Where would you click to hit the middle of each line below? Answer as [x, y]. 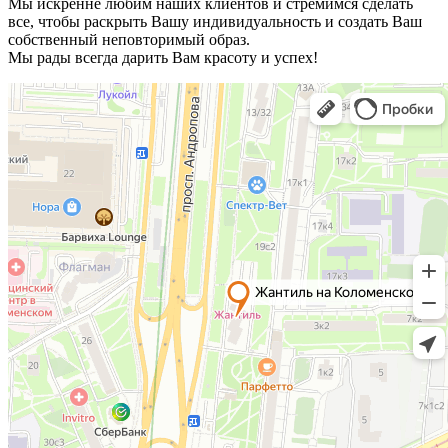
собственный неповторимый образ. [129, 39]
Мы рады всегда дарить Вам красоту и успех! [163, 57]
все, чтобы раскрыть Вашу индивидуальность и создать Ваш [215, 21]
